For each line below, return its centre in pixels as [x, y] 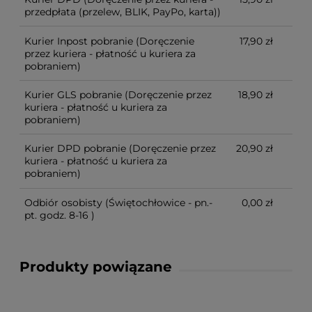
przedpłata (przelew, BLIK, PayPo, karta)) [123, 12]
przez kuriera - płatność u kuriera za [110, 53]
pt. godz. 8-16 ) [60, 215]
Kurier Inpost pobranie [79, 41]
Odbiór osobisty [63, 202]
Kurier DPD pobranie [75, 149]
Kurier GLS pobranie [73, 94]
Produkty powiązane [96, 266]
